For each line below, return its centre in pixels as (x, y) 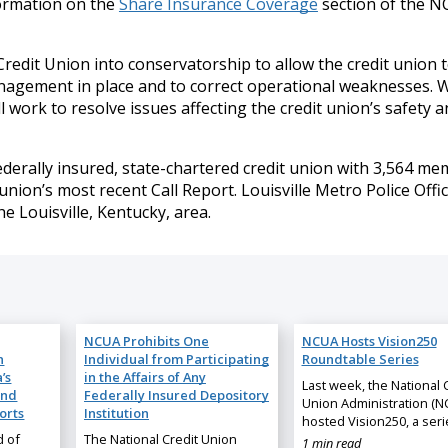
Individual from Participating (176, 358)
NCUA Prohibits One (146, 340)
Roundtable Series (360, 358)
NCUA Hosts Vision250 (369, 340)
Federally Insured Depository (176, 394)
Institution (116, 412)
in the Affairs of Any (144, 376)
